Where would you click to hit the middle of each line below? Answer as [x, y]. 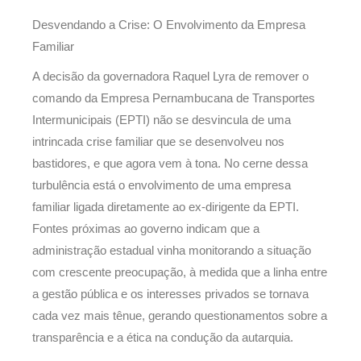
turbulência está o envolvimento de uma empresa [162, 186]
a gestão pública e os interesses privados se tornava [170, 295]
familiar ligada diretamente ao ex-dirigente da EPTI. [166, 207]
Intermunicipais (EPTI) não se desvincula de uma [162, 120]
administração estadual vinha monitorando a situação [172, 251]
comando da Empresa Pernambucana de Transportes [174, 99]
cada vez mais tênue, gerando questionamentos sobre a [180, 316]
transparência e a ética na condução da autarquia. [163, 338]
